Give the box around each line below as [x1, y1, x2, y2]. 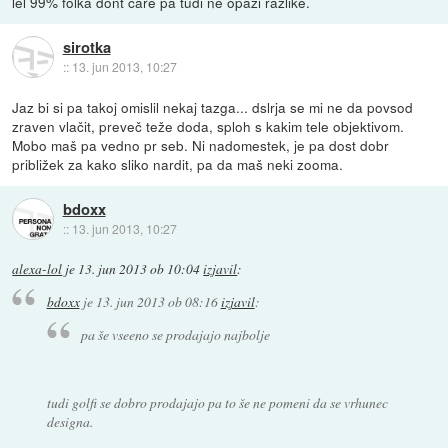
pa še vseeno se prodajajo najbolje [81, 324, 271, 344]
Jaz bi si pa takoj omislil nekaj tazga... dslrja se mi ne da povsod [12, 96, 414, 117]
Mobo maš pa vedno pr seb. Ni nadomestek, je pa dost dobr [12, 134, 390, 155]
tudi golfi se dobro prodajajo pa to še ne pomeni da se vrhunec [46, 392, 388, 412]
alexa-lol [12, 259, 63, 278]
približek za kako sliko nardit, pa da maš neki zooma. [12, 153, 344, 174]
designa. [46, 411, 93, 431]
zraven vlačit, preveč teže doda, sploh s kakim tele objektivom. [12, 115, 405, 136]
